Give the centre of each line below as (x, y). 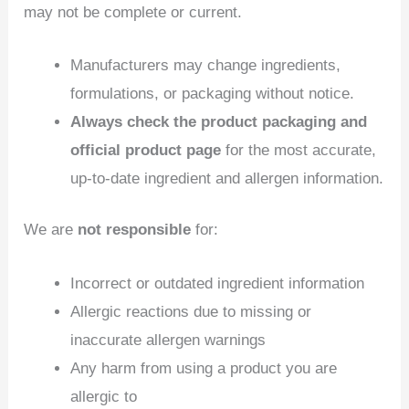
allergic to (104, 396)
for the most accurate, (299, 150)
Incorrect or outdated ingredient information (218, 283)
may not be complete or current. (133, 12)
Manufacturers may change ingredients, (206, 65)
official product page (146, 150)
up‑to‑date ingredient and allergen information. (227, 178)
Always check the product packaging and (219, 121)
